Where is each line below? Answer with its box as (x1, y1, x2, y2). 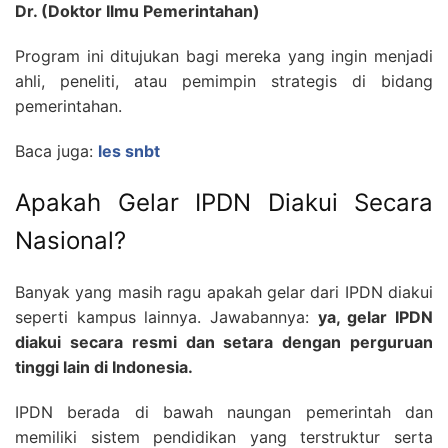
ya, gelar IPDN (317, 306, 434, 327)
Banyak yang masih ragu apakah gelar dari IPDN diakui (15, 281, 433, 302)
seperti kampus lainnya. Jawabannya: (15, 306, 318, 327)
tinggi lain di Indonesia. (15, 356, 193, 377)
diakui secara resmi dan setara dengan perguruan (15, 331, 433, 352)
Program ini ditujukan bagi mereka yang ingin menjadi (15, 45, 433, 66)
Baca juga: (15, 140, 98, 161)
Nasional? (15, 225, 126, 255)
